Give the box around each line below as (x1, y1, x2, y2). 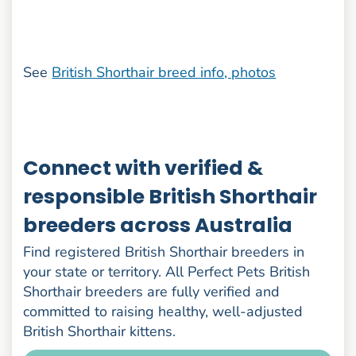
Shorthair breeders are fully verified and (23, 282, 281, 302)
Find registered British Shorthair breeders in (23, 242, 305, 262)
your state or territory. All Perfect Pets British (23, 262, 311, 282)
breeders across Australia (23, 211, 293, 239)
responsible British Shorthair (23, 182, 318, 211)
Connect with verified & (23, 153, 264, 182)
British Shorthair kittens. (23, 322, 176, 342)
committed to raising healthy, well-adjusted (23, 302, 304, 322)
